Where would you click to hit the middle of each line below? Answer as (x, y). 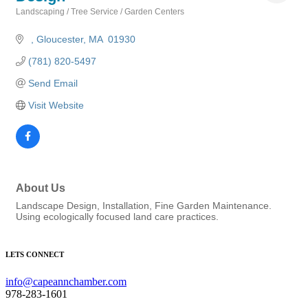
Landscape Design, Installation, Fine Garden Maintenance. (144, 206)
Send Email (53, 83)
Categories (37, 21)
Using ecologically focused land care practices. (117, 217)
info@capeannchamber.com (66, 281)
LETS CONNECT (35, 254)
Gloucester (59, 39)
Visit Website (56, 105)
